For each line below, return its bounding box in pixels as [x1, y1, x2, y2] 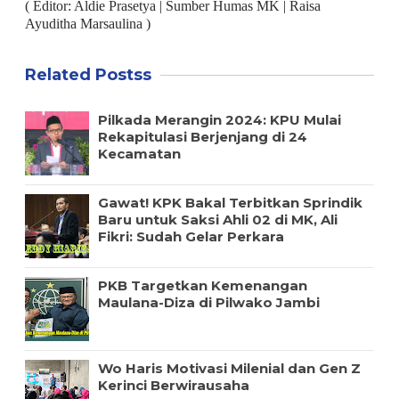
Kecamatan [97, 144, 181, 162]
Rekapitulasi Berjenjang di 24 [97, 127, 307, 145]
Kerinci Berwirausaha [97, 376, 249, 394]
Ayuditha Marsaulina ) [24, 15, 151, 31]
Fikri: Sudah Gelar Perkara [97, 227, 284, 245]
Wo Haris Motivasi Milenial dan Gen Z [97, 359, 361, 377]
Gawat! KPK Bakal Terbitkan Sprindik [97, 193, 362, 211]
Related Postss [24, 64, 151, 85]
